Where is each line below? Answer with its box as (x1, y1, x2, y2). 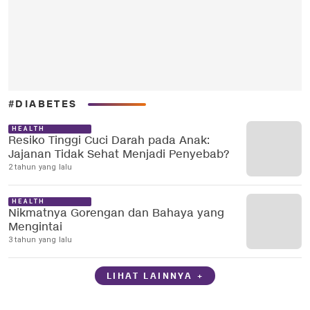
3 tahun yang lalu (8, 235, 73, 244)
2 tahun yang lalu (8, 163, 73, 172)
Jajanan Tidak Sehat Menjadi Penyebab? (8, 147, 229, 162)
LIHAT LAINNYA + (107, 270, 203, 282)
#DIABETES (8, 98, 77, 111)
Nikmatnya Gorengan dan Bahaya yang (8, 206, 224, 221)
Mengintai (8, 220, 62, 235)
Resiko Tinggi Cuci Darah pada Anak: (8, 134, 210, 148)
